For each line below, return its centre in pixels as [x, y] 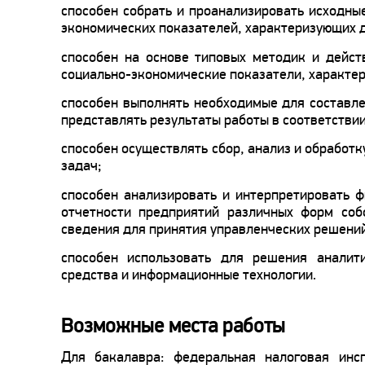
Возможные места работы [173, 325]
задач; [81, 166]
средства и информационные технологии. [189, 275]
